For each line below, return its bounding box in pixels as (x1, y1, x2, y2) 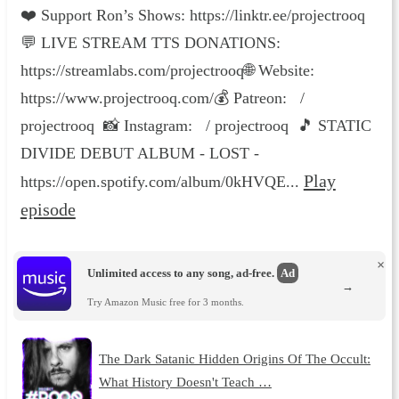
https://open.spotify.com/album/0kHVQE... (20, 172, 304, 191)
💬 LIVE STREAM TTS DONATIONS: (20, 33, 281, 52)
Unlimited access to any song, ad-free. (87, 266, 278, 281)
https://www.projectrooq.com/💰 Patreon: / (20, 88, 305, 107)
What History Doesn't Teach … (98, 374, 272, 390)
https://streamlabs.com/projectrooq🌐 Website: (20, 61, 314, 79)
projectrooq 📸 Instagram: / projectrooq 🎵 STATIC (20, 116, 371, 134)
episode (20, 199, 76, 219)
